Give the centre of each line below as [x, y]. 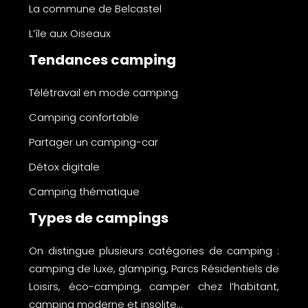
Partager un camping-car [93, 142]
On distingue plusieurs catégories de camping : [154, 250]
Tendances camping [102, 59]
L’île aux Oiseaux [70, 33]
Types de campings [99, 218]
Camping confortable [84, 117]
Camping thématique [84, 191]
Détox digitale [64, 166]
